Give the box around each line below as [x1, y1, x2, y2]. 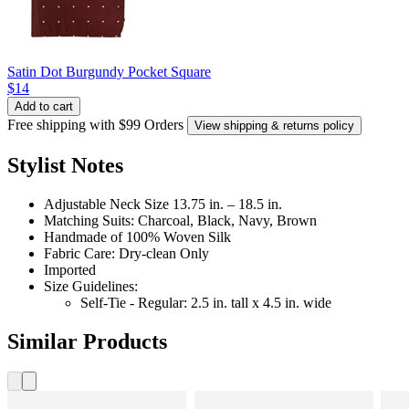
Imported [44, 261, 96, 278]
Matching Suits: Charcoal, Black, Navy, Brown [44, 212, 317, 228]
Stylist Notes [7, 152, 123, 177]
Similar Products [7, 329, 167, 353]
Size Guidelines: [44, 278, 138, 294]
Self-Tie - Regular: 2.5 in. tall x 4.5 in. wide [80, 294, 331, 310]
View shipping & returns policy [194, 118, 354, 132]
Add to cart [15, 99, 73, 113]
